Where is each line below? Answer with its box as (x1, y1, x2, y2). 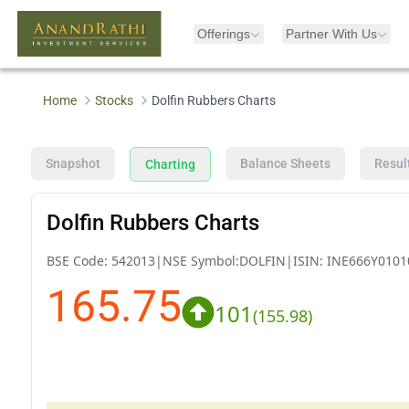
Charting (144, 156, 195, 172)
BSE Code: (46, 251, 111, 269)
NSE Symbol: (162, 251, 239, 269)
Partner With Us (286, 26, 377, 41)
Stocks (95, 93, 134, 108)
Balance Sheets (239, 155, 330, 171)
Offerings (197, 26, 250, 41)
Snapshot (45, 155, 100, 171)
